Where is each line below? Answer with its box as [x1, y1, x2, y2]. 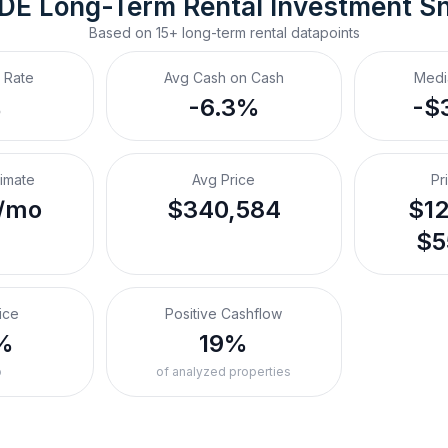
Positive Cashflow [165, 305, 283, 322]
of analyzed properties [156, 364, 292, 379]
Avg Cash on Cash [163, 69, 284, 86]
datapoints [286, 24, 360, 41]
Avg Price [192, 171, 256, 188]
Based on [88, 24, 156, 41]
